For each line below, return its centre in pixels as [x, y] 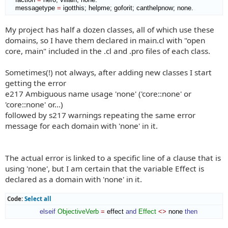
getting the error [36, 83]
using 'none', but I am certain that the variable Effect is [105, 169]
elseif [48, 211]
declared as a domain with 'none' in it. [74, 179]
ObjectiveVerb [78, 211]
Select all [38, 198]
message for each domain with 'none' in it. [81, 126]
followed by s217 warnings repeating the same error [100, 115]
